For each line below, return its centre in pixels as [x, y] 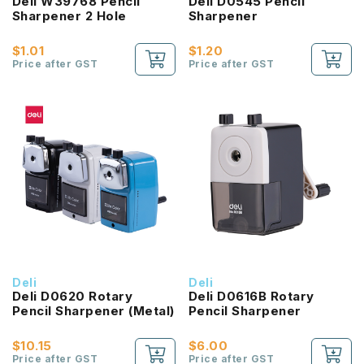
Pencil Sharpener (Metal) [93, 311]
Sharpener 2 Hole [69, 16]
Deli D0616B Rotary [251, 296]
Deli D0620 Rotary [73, 296]
